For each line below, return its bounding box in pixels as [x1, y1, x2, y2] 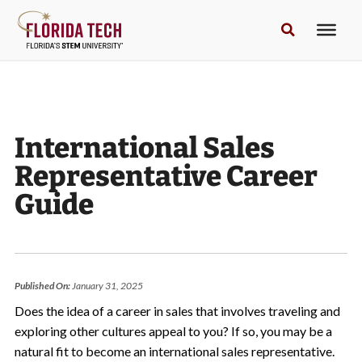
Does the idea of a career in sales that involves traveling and [14, 303, 340, 318]
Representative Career [14, 159, 318, 193]
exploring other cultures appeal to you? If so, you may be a [14, 323, 332, 339]
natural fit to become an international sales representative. [14, 343, 335, 359]
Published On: [14, 280, 70, 292]
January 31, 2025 [69, 280, 143, 292]
